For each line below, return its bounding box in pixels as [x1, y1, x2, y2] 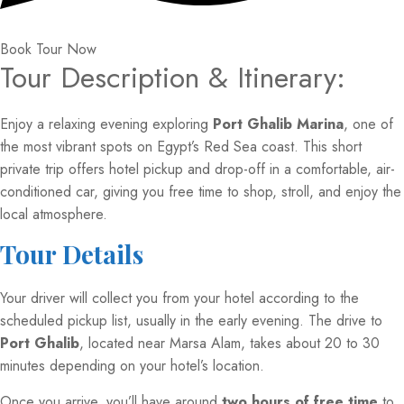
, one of [344, 114, 393, 135]
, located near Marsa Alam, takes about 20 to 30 [79, 333, 380, 354]
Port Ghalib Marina [213, 114, 344, 135]
